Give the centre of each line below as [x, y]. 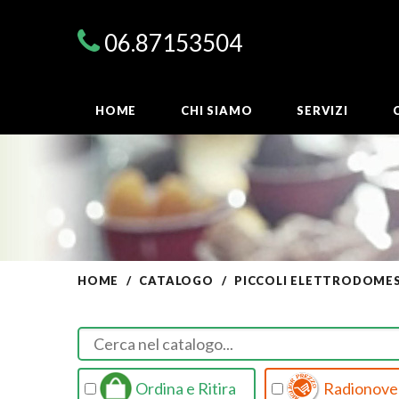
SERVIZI [322, 111]
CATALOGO [176, 281]
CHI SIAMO [217, 111]
